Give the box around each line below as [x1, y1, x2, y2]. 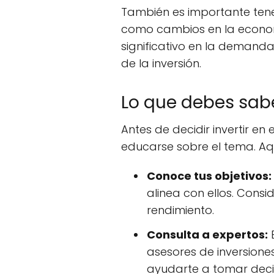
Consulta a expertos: [147, 227, 268, 242]
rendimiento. [147, 202, 214, 218]
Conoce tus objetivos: [147, 168, 272, 183]
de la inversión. [121, 56, 201, 71]
